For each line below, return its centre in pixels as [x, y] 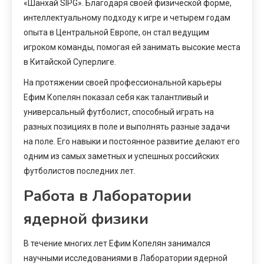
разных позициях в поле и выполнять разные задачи [127, 126]
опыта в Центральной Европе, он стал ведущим [116, 32]
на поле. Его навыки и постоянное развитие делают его [132, 141]
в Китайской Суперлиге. [70, 62]
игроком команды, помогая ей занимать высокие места [132, 47]
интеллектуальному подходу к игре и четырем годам [127, 17]
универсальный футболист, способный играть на [119, 112]
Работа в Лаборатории [108, 196]
